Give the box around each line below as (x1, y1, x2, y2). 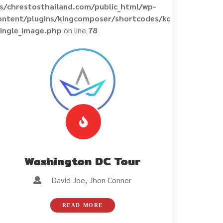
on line (61, 25, 88, 35)
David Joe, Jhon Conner (41, 174, 132, 185)
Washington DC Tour (24, 152, 141, 170)
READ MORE (62, 202, 104, 208)
